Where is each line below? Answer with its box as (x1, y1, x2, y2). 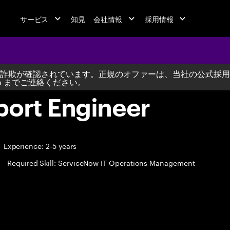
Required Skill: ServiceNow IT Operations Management (7, 157, 195, 168)
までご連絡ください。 (2, 74, 86, 87)
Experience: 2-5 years (1, 140, 77, 151)
